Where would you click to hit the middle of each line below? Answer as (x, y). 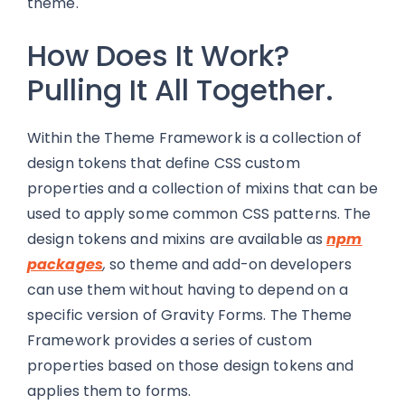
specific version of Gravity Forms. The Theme (190, 315)
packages (65, 264)
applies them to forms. (109, 391)
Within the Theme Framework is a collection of (195, 138)
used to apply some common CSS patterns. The (199, 214)
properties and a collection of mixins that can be (202, 188)
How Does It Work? (158, 56)
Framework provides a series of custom (170, 340)
